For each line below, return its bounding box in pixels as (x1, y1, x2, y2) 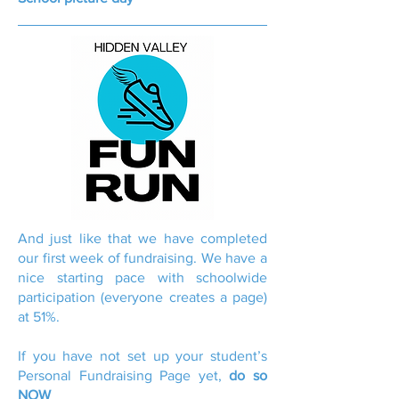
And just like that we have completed (18, 231, 267, 246)
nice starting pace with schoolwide (18, 270, 267, 285)
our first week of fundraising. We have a (18, 250, 267, 265)
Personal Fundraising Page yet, (18, 368, 230, 383)
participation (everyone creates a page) (18, 289, 267, 305)
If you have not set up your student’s (18, 348, 267, 363)
